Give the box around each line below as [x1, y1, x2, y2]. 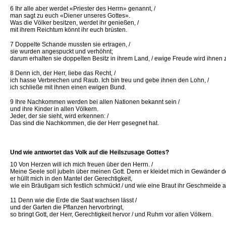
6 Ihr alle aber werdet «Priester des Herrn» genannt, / [10, 5, 155, 12]
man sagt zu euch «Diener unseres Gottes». [10, 12, 130, 19]
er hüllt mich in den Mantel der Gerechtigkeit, [10, 175, 132, 182]
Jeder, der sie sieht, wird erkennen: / [10, 112, 108, 120]
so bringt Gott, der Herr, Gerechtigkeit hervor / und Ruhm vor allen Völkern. [10, 211, 213, 218]
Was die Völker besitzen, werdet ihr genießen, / [10, 19, 139, 26]
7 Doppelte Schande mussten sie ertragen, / [10, 41, 130, 48]
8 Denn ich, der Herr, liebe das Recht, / [10, 70, 116, 77]
